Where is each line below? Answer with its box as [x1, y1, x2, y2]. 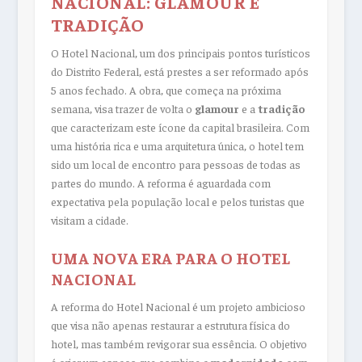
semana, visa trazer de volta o [50, 100, 195, 116]
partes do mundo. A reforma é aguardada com [50, 175, 271, 190]
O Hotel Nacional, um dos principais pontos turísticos [50, 44, 310, 60]
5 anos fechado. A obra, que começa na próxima [50, 82, 281, 97]
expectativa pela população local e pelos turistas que [50, 193, 305, 208]
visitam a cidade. [50, 212, 128, 227]
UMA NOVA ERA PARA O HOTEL [50, 247, 291, 268]
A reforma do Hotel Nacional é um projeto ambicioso [50, 299, 305, 314]
